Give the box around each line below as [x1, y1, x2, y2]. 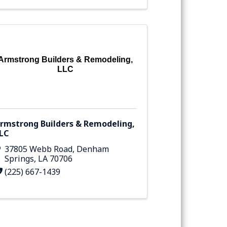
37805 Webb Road [4, 143, 72, 155]
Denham [76, 143, 109, 155]
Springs [4, 153, 34, 165]
